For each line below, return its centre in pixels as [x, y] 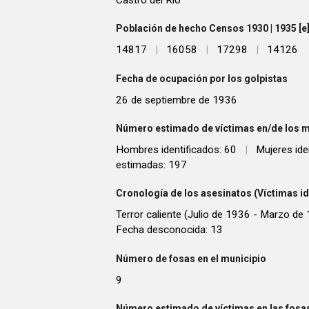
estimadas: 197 [151, 165]
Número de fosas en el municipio [191, 258]
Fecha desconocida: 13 [169, 230]
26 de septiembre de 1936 [177, 100]
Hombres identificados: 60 [176, 149]
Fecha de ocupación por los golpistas [202, 78]
